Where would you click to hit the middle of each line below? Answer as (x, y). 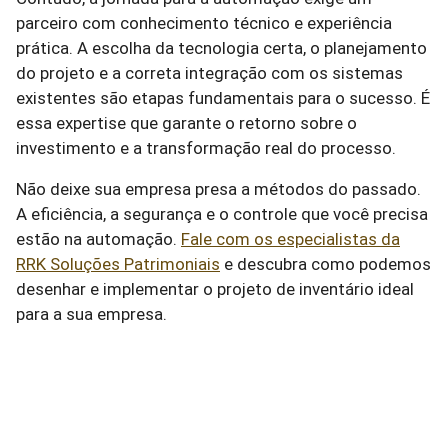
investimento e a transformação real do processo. (206, 148)
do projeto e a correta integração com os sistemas (209, 73)
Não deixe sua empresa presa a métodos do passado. (218, 189)
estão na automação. (98, 239)
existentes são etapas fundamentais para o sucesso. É (223, 98)
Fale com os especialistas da (290, 239)
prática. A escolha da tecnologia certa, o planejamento (221, 48)
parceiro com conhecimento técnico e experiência (204, 23)
